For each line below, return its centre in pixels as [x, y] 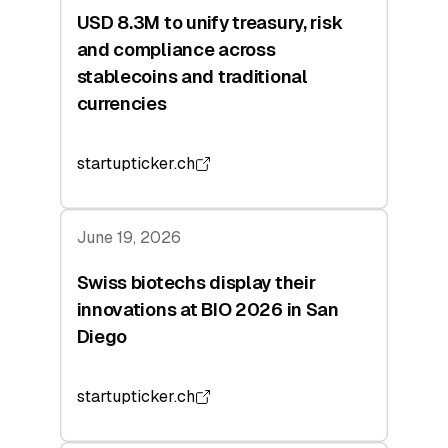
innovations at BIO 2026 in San [207, 309]
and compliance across [176, 49]
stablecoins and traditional [192, 76]
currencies [121, 103]
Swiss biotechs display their [196, 282]
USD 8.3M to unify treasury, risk [209, 22]
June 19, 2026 [128, 238]
